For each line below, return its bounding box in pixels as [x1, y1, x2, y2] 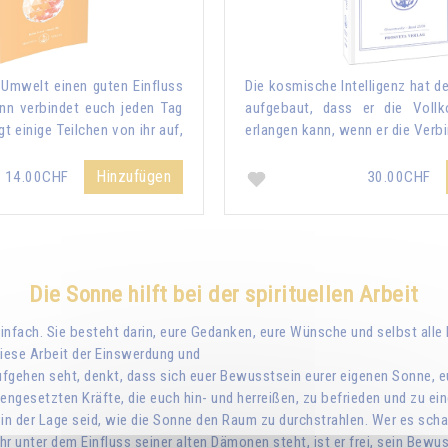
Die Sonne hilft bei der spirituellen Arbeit [29, 280, 419, 308]
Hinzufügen [96, 166, 171, 186]
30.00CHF [366, 167, 434, 186]
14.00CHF [4, 167, 72, 186]
